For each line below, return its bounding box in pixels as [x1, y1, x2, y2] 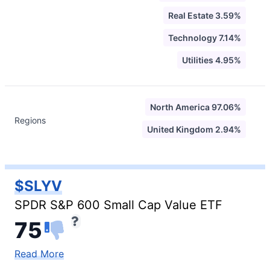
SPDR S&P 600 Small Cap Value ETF [14, 198, 222, 212]
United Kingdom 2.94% [147, 124, 241, 134]
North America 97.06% [150, 102, 241, 112]
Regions [14, 115, 46, 125]
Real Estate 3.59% [168, 10, 241, 20]
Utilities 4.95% [182, 55, 241, 65]
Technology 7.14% [168, 33, 241, 43]
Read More [14, 248, 64, 260]
